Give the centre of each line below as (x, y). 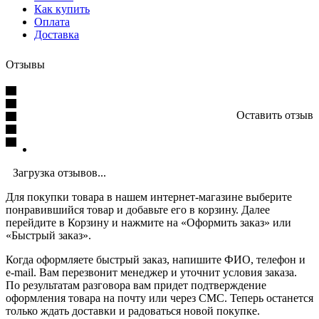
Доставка (57, 34)
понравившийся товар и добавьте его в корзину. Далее (138, 209)
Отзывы (25, 64)
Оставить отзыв (275, 115)
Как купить (62, 9)
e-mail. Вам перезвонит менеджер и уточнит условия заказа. (151, 272)
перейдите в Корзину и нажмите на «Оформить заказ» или (148, 222)
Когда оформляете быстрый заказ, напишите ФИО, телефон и (156, 259)
